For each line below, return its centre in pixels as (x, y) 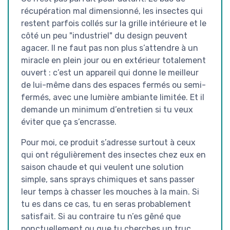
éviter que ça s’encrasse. (69, 122)
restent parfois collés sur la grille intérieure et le (114, 23)
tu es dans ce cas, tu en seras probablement (106, 204)
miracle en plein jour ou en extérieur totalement (113, 60)
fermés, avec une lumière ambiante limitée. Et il (113, 97)
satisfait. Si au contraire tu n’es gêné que (101, 216)
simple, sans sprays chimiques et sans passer (108, 179)
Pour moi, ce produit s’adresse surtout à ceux (108, 142)
